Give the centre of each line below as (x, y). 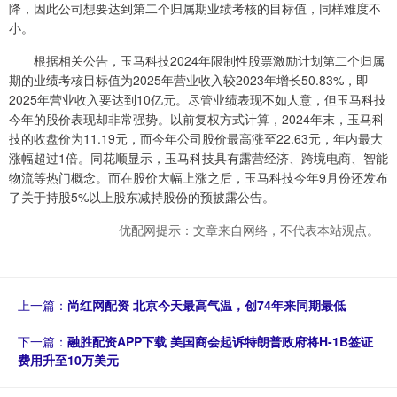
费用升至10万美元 (68, 360)
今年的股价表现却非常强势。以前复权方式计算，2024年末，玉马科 (197, 119)
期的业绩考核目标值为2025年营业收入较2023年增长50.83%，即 (189, 80)
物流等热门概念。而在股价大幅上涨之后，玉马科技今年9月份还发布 (198, 178)
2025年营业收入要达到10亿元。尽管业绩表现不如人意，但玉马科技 (198, 100)
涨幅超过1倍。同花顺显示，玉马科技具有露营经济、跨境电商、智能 (198, 158)
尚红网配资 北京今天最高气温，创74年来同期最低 (206, 305)
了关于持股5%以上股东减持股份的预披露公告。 (142, 197)
